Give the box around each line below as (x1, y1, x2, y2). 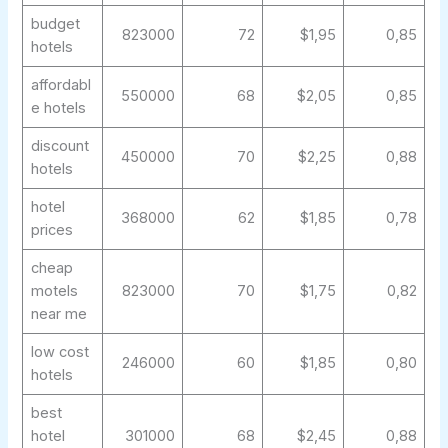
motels (30, 282, 78, 301)
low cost (30, 343, 89, 362)
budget (30, 15, 80, 34)
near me (30, 305, 87, 324)
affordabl (30, 76, 91, 95)
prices (30, 221, 73, 240)
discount (30, 137, 89, 156)
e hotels (30, 99, 86, 118)
